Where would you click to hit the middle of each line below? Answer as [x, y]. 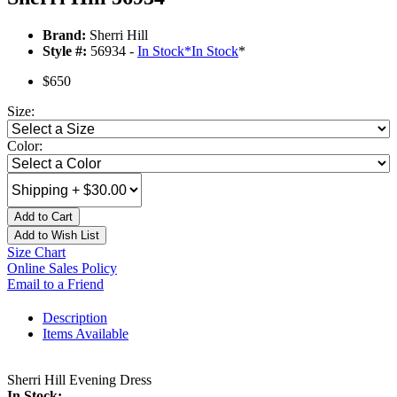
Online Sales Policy [62, 269]
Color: [25, 146]
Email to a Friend [55, 284]
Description [75, 318]
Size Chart [36, 253]
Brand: [64, 35]
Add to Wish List [57, 236]
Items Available [86, 334]
